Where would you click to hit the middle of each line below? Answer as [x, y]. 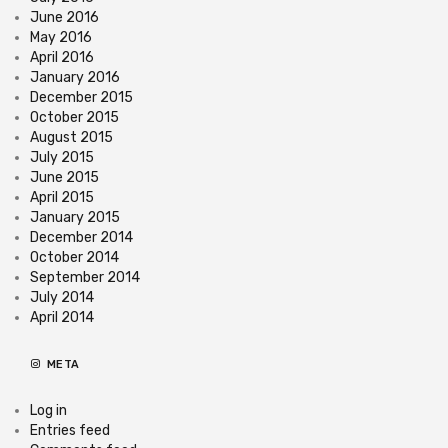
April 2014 [62, 317]
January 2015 [75, 217]
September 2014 [85, 277]
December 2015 [81, 97]
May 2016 [61, 37]
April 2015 [62, 197]
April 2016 [62, 57]
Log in [48, 410]
